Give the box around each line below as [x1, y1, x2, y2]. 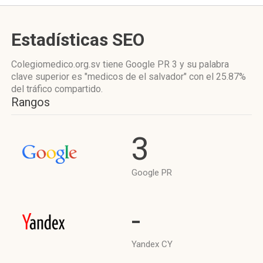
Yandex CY [131, 239, 173, 249]
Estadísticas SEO [11, 29, 144, 50]
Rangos [11, 95, 50, 109]
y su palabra [177, 59, 229, 70]
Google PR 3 [126, 59, 177, 70]
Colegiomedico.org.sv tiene [11, 59, 126, 70]
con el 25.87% [189, 71, 246, 82]
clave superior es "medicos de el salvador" [11, 71, 189, 82]
